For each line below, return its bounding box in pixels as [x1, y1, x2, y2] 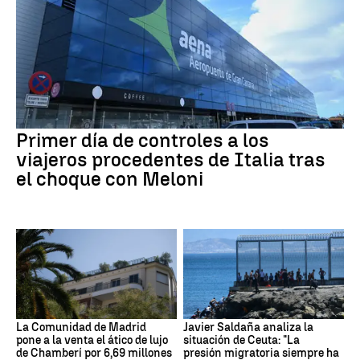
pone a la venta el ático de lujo [16, 333, 168, 348]
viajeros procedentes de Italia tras [16, 147, 325, 171]
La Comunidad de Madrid [16, 321, 146, 335]
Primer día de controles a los [16, 128, 269, 152]
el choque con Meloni [16, 166, 203, 190]
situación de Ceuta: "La [183, 333, 300, 348]
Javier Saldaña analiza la [183, 321, 313, 335]
